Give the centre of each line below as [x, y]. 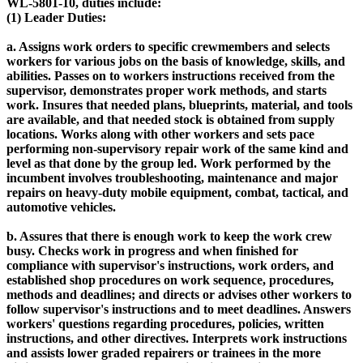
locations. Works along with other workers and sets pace [160, 135]
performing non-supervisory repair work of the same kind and [177, 149]
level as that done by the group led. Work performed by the [169, 164]
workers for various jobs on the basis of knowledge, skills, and [176, 62]
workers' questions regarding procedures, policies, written [165, 324]
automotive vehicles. [61, 207]
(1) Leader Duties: [56, 18]
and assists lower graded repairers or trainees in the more [164, 353]
